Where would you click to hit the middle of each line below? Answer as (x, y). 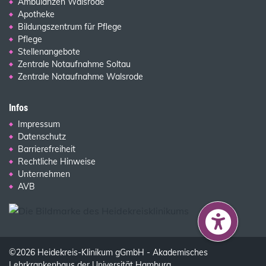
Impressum (39, 124)
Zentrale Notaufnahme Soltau (74, 64)
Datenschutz (42, 137)
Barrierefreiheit (47, 149)
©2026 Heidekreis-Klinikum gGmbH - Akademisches (108, 253)
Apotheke (36, 15)
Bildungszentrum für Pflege (70, 27)
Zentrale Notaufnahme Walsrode (80, 77)
